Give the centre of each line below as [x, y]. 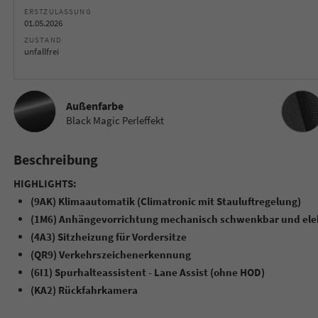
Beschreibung [55, 159]
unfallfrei [41, 51]
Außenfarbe [94, 105]
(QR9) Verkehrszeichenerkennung [110, 254]
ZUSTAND [43, 39]
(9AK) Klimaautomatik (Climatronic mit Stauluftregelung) [165, 201]
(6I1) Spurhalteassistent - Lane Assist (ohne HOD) [147, 272]
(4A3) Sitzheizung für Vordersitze [108, 236]
